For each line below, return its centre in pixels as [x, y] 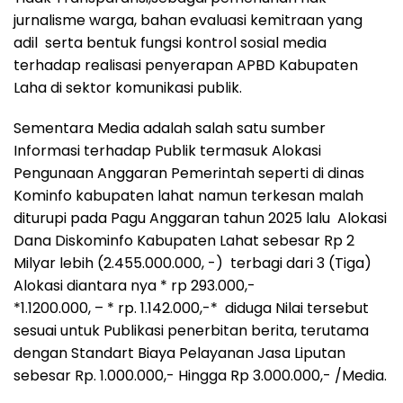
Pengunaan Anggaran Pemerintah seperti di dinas [189, 173]
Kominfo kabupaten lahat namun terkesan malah [188, 195]
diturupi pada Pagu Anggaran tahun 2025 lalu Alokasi [200, 218]
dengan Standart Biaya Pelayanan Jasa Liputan [179, 353]
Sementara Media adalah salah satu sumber [170, 128]
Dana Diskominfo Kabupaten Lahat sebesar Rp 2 [184, 240]
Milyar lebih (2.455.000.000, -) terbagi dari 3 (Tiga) [193, 263]
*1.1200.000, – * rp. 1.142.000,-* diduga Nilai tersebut [191, 308]
